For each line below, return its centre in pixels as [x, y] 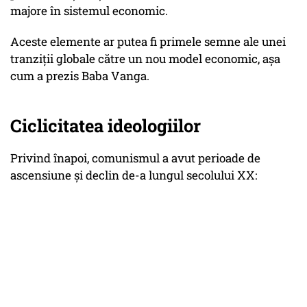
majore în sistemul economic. [89, 11]
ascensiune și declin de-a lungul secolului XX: [134, 175]
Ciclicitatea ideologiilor [106, 126]
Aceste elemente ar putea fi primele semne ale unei [148, 42]
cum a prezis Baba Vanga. [80, 76]
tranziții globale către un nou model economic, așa [145, 59]
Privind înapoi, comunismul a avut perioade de [135, 158]
